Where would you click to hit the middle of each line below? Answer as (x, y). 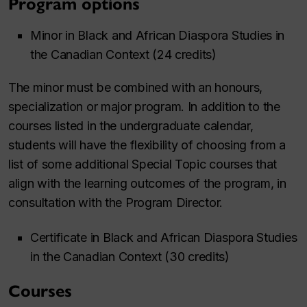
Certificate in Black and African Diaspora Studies (164, 237)
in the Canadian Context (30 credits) (130, 256)
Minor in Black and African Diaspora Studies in (158, 36)
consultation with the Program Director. (116, 203)
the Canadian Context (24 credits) (123, 55)
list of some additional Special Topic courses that (143, 164)
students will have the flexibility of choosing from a (147, 145)
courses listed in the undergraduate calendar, (131, 126)
